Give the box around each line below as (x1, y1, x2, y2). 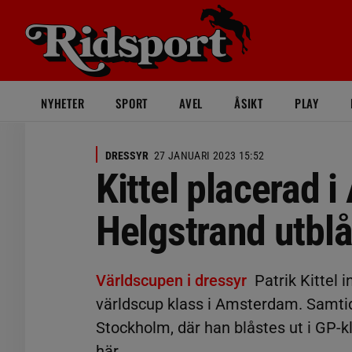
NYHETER (41, 94, 85, 112)
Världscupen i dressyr (96, 271, 247, 290)
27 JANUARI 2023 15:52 (154, 149, 265, 162)
